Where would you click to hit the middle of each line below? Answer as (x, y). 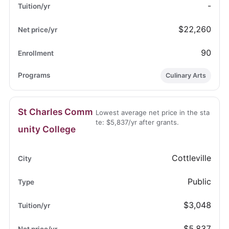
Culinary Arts (186, 76)
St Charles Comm (55, 112)
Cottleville (192, 158)
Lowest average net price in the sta (153, 113)
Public (200, 182)
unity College (47, 129)
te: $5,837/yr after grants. (138, 122)
